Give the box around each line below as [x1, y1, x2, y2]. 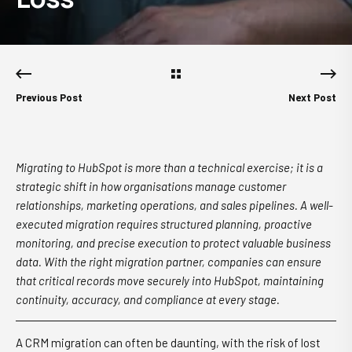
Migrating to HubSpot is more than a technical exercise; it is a [16, 160, 323, 174]
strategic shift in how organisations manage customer [16, 179, 286, 193]
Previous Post [16, 91, 82, 104]
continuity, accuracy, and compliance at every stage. [16, 292, 280, 306]
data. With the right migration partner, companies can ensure [16, 255, 321, 269]
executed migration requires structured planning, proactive [16, 217, 312, 231]
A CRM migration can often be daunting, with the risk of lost [16, 335, 321, 350]
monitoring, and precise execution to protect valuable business [16, 236, 331, 250]
